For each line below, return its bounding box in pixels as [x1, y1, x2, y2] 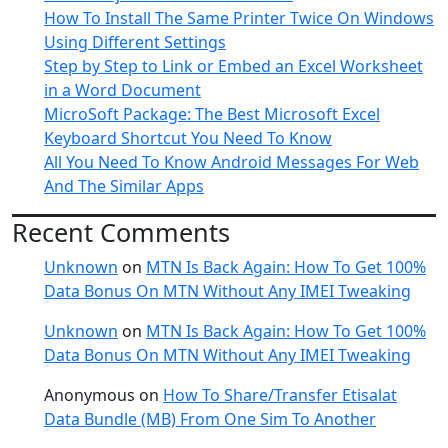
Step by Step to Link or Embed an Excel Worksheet [44, 55, 423, 77]
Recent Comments [12, 215, 230, 249]
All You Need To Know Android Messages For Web [44, 151, 419, 173]
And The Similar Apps [44, 175, 204, 197]
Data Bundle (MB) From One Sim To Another [44, 408, 376, 430]
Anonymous [44, 384, 135, 406]
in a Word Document [44, 79, 201, 101]
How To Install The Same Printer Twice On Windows [44, 7, 434, 29]
